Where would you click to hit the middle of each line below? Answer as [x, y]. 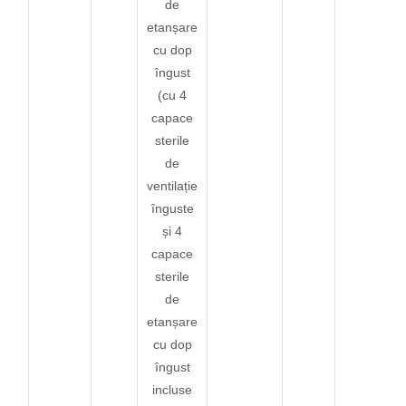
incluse [173, 389]
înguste [172, 208]
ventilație [173, 185]
